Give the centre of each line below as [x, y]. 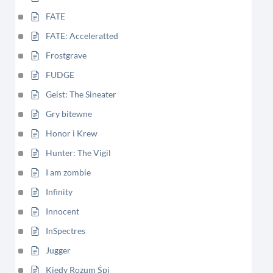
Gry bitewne [69, 114]
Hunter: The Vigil [78, 153]
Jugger [58, 250]
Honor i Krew [72, 133]
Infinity [59, 192]
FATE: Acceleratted [82, 36]
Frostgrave [66, 55]
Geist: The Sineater [81, 94]
